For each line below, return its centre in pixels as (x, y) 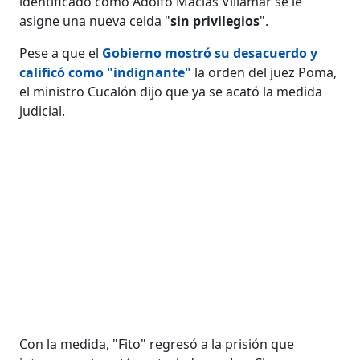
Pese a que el (61, 53)
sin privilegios (215, 20)
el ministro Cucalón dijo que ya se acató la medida (171, 91)
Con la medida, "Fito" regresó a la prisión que (157, 344)
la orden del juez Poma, (264, 72)
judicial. (43, 110)
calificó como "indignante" (106, 72)
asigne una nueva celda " (95, 20)
